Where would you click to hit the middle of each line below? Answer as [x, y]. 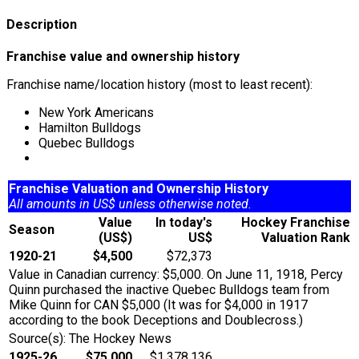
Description [42, 25]
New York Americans [96, 113]
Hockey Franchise [296, 223]
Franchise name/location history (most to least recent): [159, 85]
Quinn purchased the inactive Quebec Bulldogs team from [169, 290]
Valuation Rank [306, 238]
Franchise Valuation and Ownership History [139, 189]
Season [35, 230]
